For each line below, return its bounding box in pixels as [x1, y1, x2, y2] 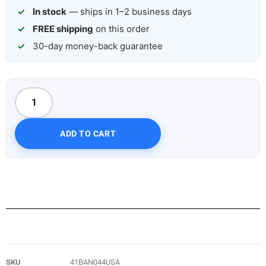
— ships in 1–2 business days [66, 5, 192, 17]
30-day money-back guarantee [33, 40, 163, 52]
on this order [93, 23, 150, 34]
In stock [33, 5, 66, 17]
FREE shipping [33, 23, 93, 34]
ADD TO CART [60, 128, 116, 138]
